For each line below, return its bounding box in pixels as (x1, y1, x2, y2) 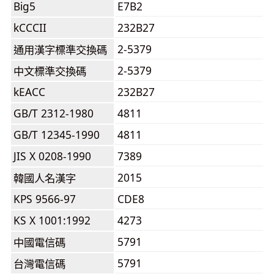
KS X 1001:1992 (13, 213, 91, 228)
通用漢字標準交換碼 (13, 42, 107, 57)
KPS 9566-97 (13, 191, 76, 206)
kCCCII (13, 20, 46, 35)
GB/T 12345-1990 (13, 127, 100, 142)
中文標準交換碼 (13, 64, 86, 78)
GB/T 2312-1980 (13, 106, 94, 120)
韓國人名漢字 (13, 171, 76, 185)
